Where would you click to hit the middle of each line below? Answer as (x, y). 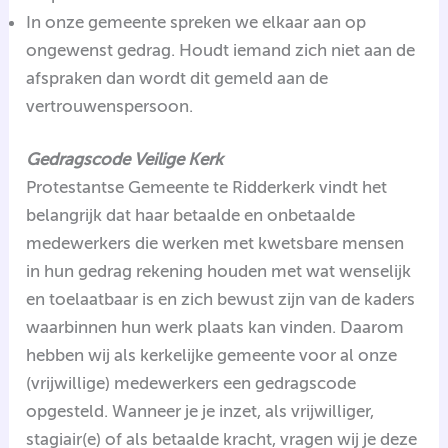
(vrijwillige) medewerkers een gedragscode (191, 383)
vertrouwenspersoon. (110, 105)
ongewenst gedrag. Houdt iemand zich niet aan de (221, 49)
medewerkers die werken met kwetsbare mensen (215, 243)
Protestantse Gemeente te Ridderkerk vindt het (207, 187)
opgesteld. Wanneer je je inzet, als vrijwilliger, (200, 411)
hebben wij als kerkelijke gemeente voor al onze (212, 355)
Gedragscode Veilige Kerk (125, 159)
